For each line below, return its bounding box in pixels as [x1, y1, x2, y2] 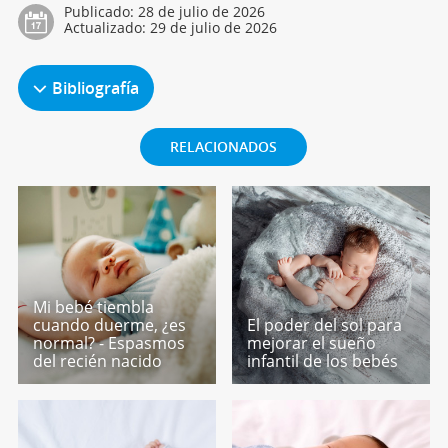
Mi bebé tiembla [32, 295, 154, 318]
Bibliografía [51, 77, 139, 100]
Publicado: [63, 2, 138, 22]
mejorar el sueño [247, 331, 377, 354]
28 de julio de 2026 [137, 2, 265, 22]
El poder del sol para [247, 313, 403, 336]
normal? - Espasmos [32, 331, 185, 354]
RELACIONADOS [170, 137, 278, 157]
